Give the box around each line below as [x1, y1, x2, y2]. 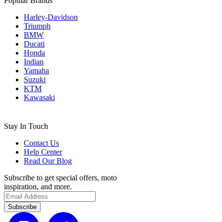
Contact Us [24, 139, 59, 148]
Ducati [24, 40, 45, 49]
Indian [24, 57, 44, 66]
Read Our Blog [24, 157, 72, 166]
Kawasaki [24, 93, 55, 102]
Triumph [24, 22, 51, 31]
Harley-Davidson [24, 13, 78, 22]
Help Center [24, 148, 62, 157]
